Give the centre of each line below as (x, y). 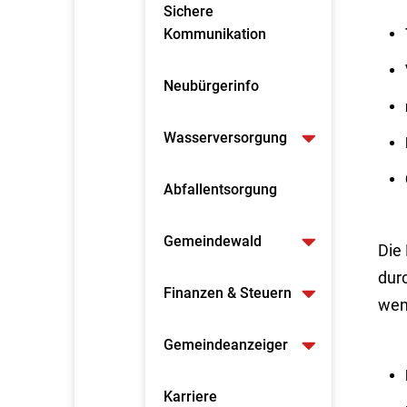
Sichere (189, 11)
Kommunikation (215, 34)
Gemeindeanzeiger (226, 345)
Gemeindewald (213, 241)
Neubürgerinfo (213, 86)
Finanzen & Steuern (228, 293)
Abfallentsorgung (220, 189)
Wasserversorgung (225, 138)
